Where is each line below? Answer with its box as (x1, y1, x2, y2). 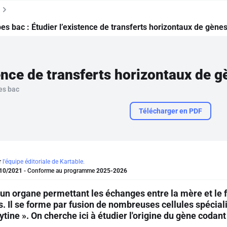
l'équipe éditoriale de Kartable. (3, 158, 85, 165)
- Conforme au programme (22, 167, 96, 174)
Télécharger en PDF (139, 107, 202, 115)
